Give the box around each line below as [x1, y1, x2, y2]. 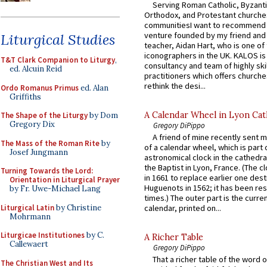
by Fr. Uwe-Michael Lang [10, 184, 101, 194]
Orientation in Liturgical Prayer [10, 175, 120, 185]
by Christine [54, 202, 101, 213]
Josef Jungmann [10, 147, 68, 157]
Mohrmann [10, 211, 51, 222]
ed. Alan [79, 82, 108, 93]
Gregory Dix [10, 119, 55, 129]
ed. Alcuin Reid [10, 64, 62, 74]
